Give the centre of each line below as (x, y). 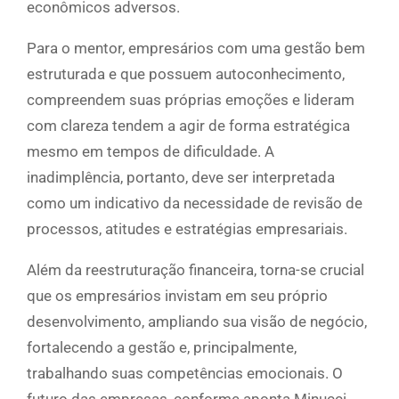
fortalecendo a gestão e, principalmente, (162, 348)
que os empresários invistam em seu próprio (177, 296)
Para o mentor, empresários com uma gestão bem (196, 49)
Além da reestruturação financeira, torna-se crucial (195, 270)
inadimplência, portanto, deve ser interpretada (181, 178)
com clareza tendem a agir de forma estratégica (188, 126)
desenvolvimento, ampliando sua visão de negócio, (197, 322)
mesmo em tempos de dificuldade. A (151, 152)
